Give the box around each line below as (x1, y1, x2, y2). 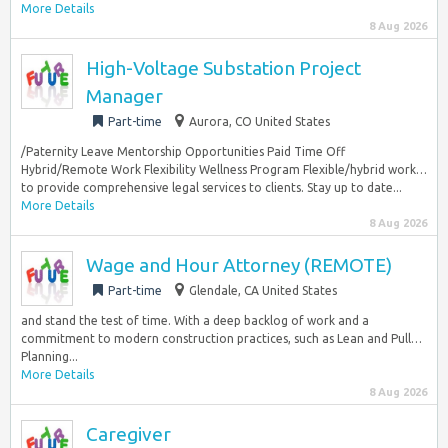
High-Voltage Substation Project (86, 57, 361, 79)
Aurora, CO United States (189, 115, 330, 128)
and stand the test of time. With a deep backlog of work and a (21, 314, 369, 327)
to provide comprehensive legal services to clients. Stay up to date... (21, 181, 402, 194)
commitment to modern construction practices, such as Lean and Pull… (21, 332, 422, 345)
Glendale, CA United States (189, 284, 337, 297)
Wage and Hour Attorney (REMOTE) (86, 254, 392, 276)
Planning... (21, 350, 78, 363)
